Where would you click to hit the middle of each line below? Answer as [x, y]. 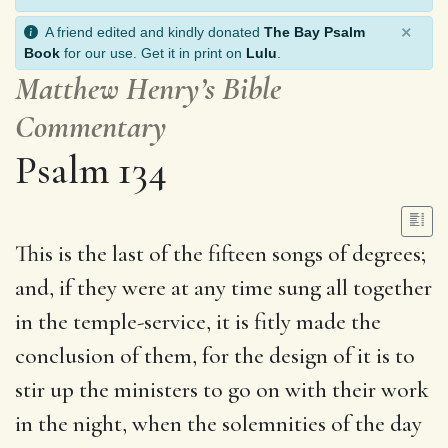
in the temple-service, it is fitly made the [198, 321]
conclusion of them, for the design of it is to [215, 355]
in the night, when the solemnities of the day [218, 423]
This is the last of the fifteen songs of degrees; [220, 253]
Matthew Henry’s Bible [148, 88]
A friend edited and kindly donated [151, 31]
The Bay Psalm [314, 31]
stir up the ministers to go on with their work [222, 389]
